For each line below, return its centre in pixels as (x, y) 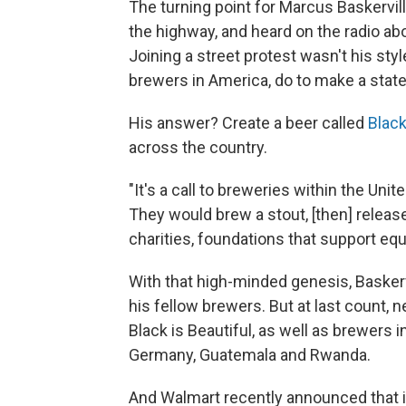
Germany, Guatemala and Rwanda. (250, 354)
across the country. (198, 147)
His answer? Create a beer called (248, 122)
